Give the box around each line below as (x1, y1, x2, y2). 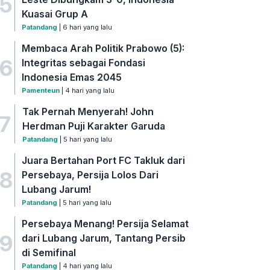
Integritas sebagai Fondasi (22, 57, 146, 69)
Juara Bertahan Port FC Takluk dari (22, 154, 186, 167)
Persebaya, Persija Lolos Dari (22, 169, 159, 181)
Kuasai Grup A (22, 8, 89, 20)
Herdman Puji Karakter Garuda (22, 120, 165, 133)
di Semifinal (22, 246, 77, 259)
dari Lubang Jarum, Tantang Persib (22, 232, 186, 245)
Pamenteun (22, 86, 60, 95)
